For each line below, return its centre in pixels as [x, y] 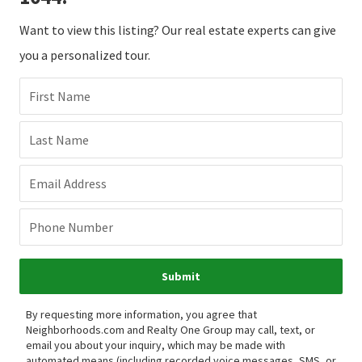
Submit [181, 276]
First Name [60, 96]
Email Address [68, 183]
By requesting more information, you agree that [141, 314]
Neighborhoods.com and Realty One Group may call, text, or [170, 329]
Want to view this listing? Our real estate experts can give [178, 29]
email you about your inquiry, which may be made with [156, 345]
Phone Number [71, 227]
